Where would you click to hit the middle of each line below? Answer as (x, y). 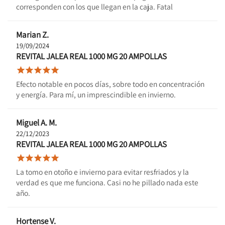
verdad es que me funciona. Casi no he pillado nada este (107, 182)
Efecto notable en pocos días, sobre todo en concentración (110, 84)
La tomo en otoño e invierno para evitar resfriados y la (102, 172)
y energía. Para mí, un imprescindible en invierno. (96, 94)
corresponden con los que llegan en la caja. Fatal (94, 6)
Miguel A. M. (36, 122)
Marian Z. (32, 34)
